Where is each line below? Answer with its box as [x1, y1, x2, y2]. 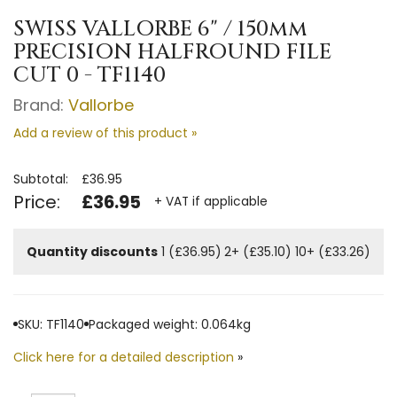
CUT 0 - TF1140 [13, 60, 166, 90]
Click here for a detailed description [13, 347, 234, 366]
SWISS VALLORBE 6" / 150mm [13, 14, 307, 43]
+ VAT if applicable [154, 193, 268, 211]
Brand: [13, 93, 68, 116]
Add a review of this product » [13, 123, 197, 142]
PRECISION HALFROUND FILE [13, 37, 331, 66]
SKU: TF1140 [18, 315, 84, 333]
